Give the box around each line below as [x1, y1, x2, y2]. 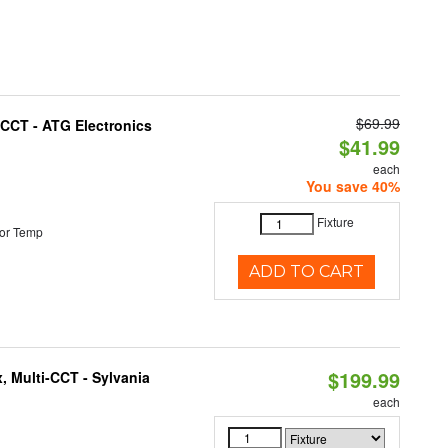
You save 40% [305, 176, 400, 196]
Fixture [316, 213, 354, 231]
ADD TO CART [249, 262, 365, 281]
